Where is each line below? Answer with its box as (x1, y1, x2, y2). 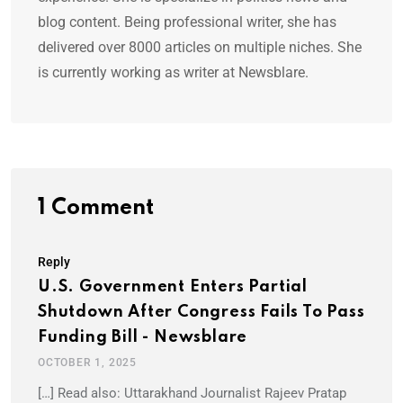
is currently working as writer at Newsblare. (38, 64, 309, 82)
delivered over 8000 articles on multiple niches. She (38, 39, 362, 57)
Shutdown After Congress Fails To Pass (38, 304, 365, 321)
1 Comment (38, 197, 154, 220)
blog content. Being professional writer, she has (38, 13, 336, 31)
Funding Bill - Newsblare (38, 329, 248, 346)
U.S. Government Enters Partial (38, 279, 308, 296)
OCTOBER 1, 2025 (38, 356, 137, 370)
